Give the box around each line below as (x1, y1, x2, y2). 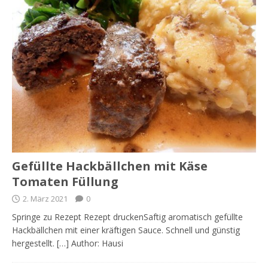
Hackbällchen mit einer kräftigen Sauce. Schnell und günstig (12, 224, 240, 236)
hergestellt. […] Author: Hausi (12, 237, 123, 249)
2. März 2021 (23, 193, 68, 205)
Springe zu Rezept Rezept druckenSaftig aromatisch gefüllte (12, 211, 243, 223)
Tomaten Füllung (12, 173, 118, 190)
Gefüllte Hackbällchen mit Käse (12, 158, 208, 175)
